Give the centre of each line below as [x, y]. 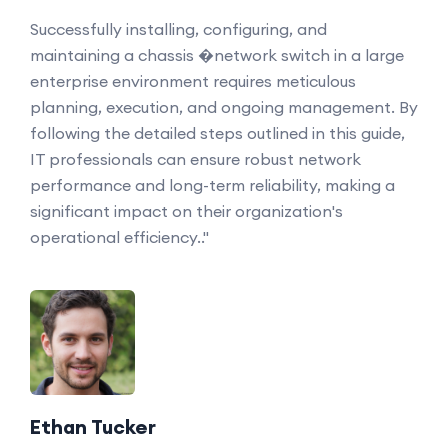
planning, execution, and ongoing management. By [224, 107]
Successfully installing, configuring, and [178, 29]
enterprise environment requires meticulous [193, 81]
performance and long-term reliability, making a [212, 185]
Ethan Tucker [93, 426]
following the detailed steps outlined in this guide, [217, 133]
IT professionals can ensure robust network [195, 159]
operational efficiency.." [119, 237]
